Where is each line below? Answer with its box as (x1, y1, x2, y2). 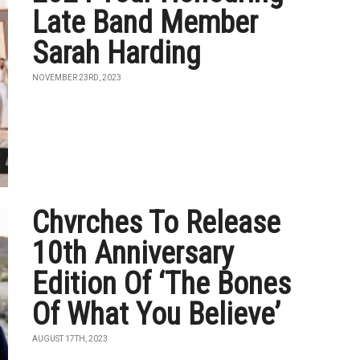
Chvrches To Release (32, 205, 281, 240)
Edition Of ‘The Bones (32, 266, 292, 301)
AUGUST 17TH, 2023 (32, 334, 108, 343)
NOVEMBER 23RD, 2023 (32, 73, 122, 82)
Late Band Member (32, 5, 259, 40)
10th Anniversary (32, 235, 235, 271)
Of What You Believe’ (32, 297, 281, 332)
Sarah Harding (32, 35, 202, 71)
